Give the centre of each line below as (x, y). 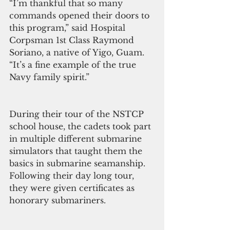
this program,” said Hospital (69, 27)
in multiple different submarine (77, 138)
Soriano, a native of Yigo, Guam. (78, 52)
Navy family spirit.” (49, 77)
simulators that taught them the (77, 151)
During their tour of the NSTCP (78, 114)
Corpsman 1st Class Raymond (73, 40)
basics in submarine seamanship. (79, 163)
